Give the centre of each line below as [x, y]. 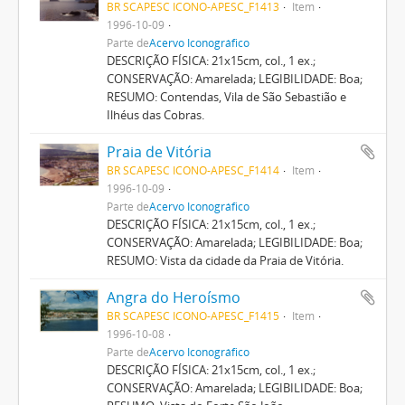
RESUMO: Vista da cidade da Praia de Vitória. [225, 260]
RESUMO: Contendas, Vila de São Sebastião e [226, 96]
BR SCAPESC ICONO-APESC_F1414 [193, 170]
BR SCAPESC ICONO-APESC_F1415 [193, 315]
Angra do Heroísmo [173, 297]
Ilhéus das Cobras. [155, 114]
